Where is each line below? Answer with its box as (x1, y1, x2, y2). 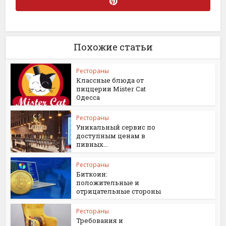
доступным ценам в (76, 131, 146, 140)
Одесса (76, 93, 100, 102)
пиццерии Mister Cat (76, 84, 146, 93)
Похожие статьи (73, 41, 153, 53)
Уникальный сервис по (76, 122, 156, 132)
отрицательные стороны (76, 186, 161, 196)
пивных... (76, 139, 108, 149)
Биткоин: (76, 169, 108, 179)
